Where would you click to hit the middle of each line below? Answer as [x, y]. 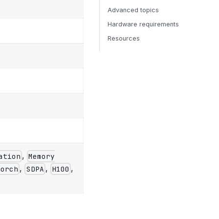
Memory [42, 156]
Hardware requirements [143, 24]
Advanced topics [133, 10]
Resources [124, 38]
